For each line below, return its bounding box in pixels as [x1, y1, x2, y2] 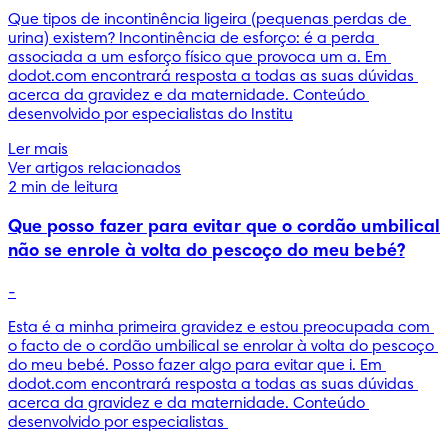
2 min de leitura [8, 179, 118, 196]
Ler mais [8, 141, 68, 158]
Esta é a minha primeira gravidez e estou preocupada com [8, 319, 430, 336]
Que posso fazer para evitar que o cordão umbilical [8, 218, 440, 237]
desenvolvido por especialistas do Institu [8, 106, 293, 123]
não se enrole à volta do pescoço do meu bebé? [8, 242, 405, 261]
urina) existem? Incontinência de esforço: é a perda [8, 30, 375, 47]
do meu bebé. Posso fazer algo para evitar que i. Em [8, 357, 382, 374]
